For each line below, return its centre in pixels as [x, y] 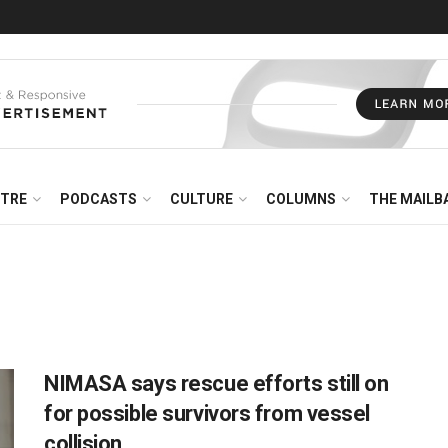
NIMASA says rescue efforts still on [216, 383]
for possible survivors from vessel [207, 413]
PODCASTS [98, 199]
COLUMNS [301, 199]
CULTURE [201, 199]
